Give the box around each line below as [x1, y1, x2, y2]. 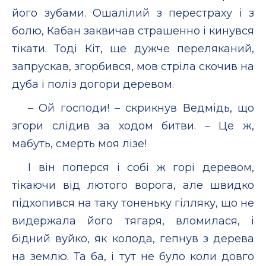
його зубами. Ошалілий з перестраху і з [12, 6, 254, 20]
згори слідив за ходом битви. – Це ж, [12, 119, 254, 132]
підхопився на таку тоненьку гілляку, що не [12, 196, 254, 210]
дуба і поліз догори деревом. [12, 77, 174, 91]
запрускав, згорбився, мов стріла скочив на [12, 59, 254, 73]
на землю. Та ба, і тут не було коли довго [12, 249, 254, 263]
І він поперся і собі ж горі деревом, [28, 160, 254, 174]
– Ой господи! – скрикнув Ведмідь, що [28, 101, 254, 115]
